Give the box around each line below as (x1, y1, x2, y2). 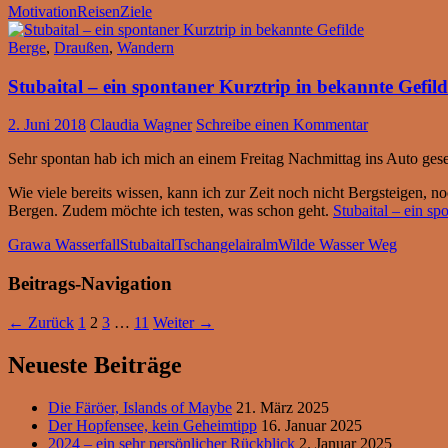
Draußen (54, 39, 109, 56)
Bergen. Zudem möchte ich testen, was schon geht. (8, 202, 333, 220)
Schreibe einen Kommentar (196, 116, 368, 134)
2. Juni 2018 (8, 116, 86, 134)
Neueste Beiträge (8, 351, 182, 378)
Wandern (117, 39, 174, 56)
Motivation (8, 3, 77, 20)
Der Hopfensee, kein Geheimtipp (48, 416, 257, 434)
